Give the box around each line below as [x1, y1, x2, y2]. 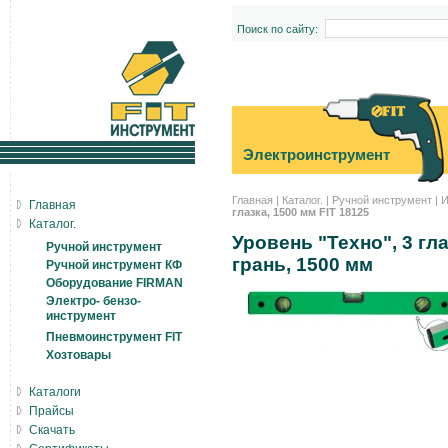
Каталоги [29, 385, 81, 399]
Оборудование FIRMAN [46, 276, 183, 290]
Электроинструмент [243, 146, 390, 163]
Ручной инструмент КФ [46, 258, 182, 272]
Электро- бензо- [46, 294, 141, 308]
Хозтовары [46, 348, 111, 362]
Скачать [29, 423, 75, 437]
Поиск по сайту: [236, 23, 318, 35]
